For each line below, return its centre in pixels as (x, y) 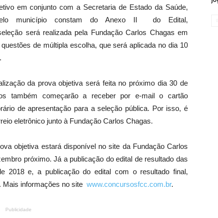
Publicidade (18, 210)
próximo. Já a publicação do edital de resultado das (105, 159)
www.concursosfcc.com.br (129, 184)
